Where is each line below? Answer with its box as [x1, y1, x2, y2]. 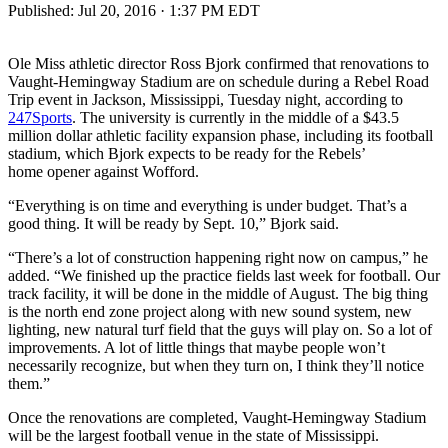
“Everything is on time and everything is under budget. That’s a [8, 196, 407, 214]
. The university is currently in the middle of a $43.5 [72, 108, 399, 126]
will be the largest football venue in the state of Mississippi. [8, 426, 379, 444]
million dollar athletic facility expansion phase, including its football [8, 126, 433, 144]
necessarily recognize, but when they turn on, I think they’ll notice [8, 356, 424, 374]
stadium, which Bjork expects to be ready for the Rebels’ [8, 144, 365, 162]
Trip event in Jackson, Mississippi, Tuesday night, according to [8, 90, 403, 108]
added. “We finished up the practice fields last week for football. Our [8, 266, 440, 284]
